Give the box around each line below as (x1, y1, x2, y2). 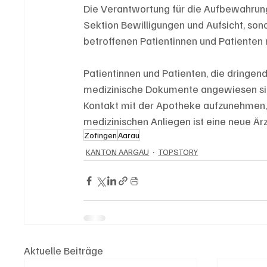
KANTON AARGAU (86, 146, 150, 157)
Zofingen (84, 130, 117, 141)
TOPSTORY (158, 146, 198, 157)
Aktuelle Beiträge (24, 244, 104, 257)
